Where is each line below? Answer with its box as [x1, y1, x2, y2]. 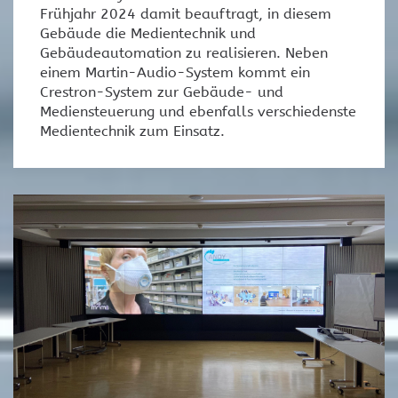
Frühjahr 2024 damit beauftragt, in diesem [40, 4, 331, 22]
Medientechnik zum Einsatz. [40, 122, 225, 139]
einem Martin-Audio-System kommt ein [40, 63, 310, 81]
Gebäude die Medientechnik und [40, 24, 256, 42]
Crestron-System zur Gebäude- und [40, 83, 283, 100]
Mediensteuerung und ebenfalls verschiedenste [40, 102, 356, 120]
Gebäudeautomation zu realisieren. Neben [40, 44, 328, 61]
